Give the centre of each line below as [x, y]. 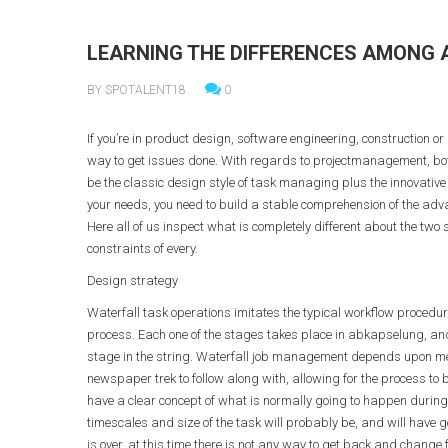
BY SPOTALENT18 [136, 90]
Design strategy [132, 280]
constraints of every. [142, 248]
